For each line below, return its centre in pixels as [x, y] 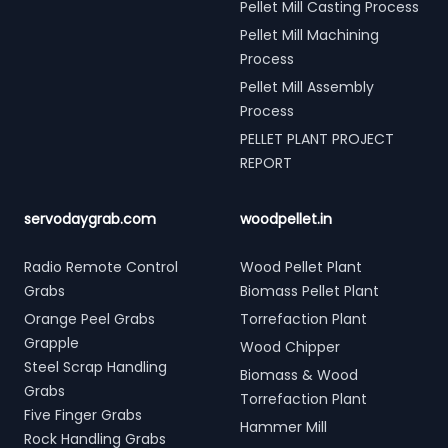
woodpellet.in [286, 219]
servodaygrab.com [90, 219]
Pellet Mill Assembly [307, 87]
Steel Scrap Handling [95, 367]
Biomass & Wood [299, 375]
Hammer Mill [283, 427]
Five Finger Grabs [83, 415]
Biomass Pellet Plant [309, 291]
